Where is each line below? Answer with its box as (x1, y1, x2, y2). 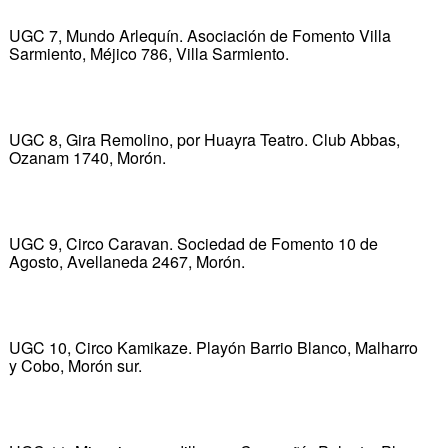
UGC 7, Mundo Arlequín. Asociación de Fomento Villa (8, 23, 391, 47)
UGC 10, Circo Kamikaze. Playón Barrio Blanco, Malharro (8, 335, 418, 359)
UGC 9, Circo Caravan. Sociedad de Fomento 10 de (8, 231, 378, 255)
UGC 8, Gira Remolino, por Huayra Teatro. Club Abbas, (8, 127, 400, 151)
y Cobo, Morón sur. (8, 353, 142, 377)
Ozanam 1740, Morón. (8, 145, 166, 169)
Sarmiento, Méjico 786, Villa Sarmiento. (8, 41, 289, 65)
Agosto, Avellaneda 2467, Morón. (8, 249, 245, 273)
